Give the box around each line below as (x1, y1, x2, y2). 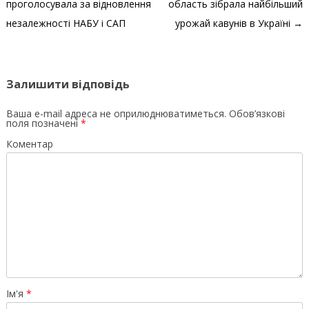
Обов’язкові (226, 106, 285, 120)
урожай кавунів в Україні (175, 16, 294, 30)
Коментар (6, 137, 53, 150)
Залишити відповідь (6, 76, 130, 92)
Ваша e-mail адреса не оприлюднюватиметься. (6, 106, 226, 120)
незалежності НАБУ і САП (6, 16, 126, 30)
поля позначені (6, 116, 81, 130)
